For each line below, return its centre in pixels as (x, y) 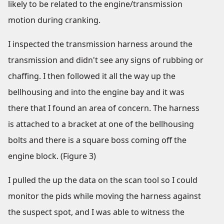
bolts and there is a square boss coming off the (97, 140)
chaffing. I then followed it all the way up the (92, 76)
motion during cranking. (54, 20)
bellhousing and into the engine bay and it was (96, 92)
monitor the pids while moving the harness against (104, 196)
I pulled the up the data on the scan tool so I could (103, 180)
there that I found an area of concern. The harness (104, 108)
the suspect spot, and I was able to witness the (96, 212)
